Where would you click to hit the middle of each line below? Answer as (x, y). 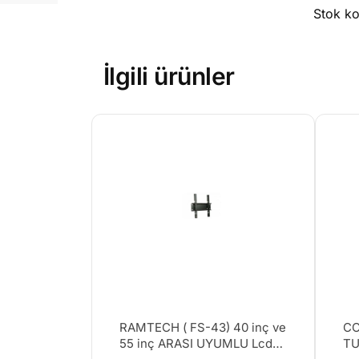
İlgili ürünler (169, 77)
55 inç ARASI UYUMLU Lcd (196, 344)
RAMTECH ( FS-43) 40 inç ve (202, 328)
